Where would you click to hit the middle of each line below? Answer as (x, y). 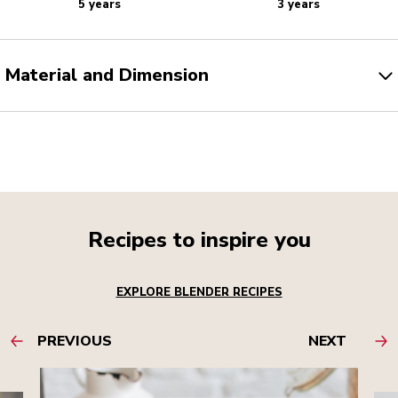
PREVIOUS (75, 342)
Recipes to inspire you (199, 240)
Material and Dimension (107, 76)
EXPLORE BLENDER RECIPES (199, 293)
